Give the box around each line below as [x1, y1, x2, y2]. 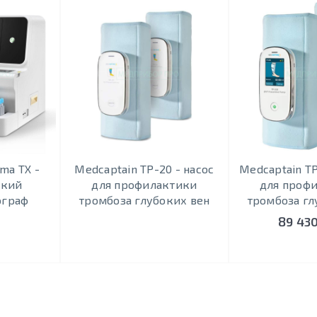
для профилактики [91, 177, 197, 191]
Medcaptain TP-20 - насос [74, 161, 214, 175]
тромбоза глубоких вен [79, 192, 210, 207]
